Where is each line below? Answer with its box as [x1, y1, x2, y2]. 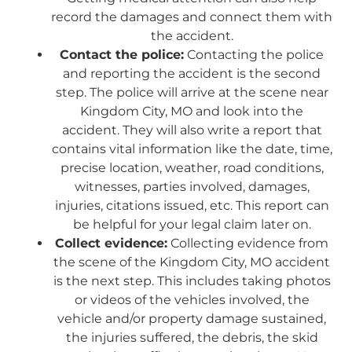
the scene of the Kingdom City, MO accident [53, 254, 330, 269]
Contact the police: [60, 46, 184, 62]
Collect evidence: [55, 235, 167, 251]
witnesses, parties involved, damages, [74, 178, 310, 194]
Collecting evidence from [167, 235, 328, 251]
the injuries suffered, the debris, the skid [65, 329, 318, 345]
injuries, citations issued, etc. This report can [54, 197, 329, 213]
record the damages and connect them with [51, 9, 332, 24]
